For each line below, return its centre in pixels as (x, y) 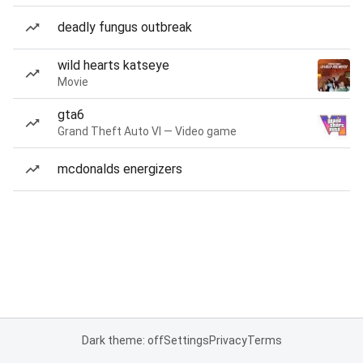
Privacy (228, 340)
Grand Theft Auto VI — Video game (147, 131)
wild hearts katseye (113, 65)
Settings (186, 340)
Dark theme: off (122, 340)
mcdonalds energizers (120, 169)
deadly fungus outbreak (125, 27)
